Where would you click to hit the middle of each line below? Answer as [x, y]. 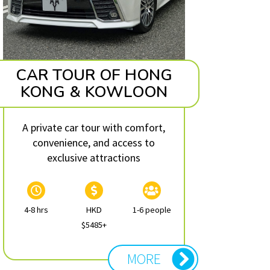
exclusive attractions [94, 157]
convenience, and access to [94, 142]
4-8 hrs [36, 209]
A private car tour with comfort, [94, 127]
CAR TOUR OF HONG [94, 75]
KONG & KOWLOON [94, 92]
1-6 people [152, 209]
